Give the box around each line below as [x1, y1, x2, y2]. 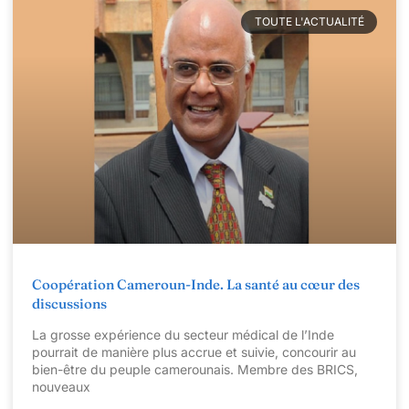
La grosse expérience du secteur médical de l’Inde [32, 327, 334, 343]
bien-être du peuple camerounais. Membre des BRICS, [32, 362, 358, 378]
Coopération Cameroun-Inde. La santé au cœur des [32, 276, 360, 294]
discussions [32, 295, 107, 313]
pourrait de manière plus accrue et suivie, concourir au [32, 344, 356, 361]
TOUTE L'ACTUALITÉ [254, 15, 364, 29]
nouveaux [32, 379, 90, 395]
